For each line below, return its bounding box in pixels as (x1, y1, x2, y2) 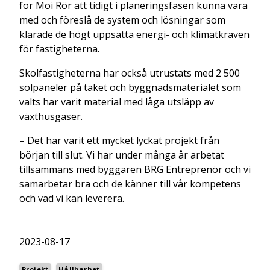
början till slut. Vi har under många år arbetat (19, 148, 224, 162)
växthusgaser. (19, 109, 83, 123)
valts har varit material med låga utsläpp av (19, 95, 214, 108)
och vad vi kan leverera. (19, 191, 124, 205)
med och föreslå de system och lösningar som (19, 13, 225, 27)
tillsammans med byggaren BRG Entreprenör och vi (19, 162, 251, 176)
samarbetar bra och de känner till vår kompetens (19, 177, 241, 190)
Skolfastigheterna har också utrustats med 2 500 (19, 66, 240, 80)
